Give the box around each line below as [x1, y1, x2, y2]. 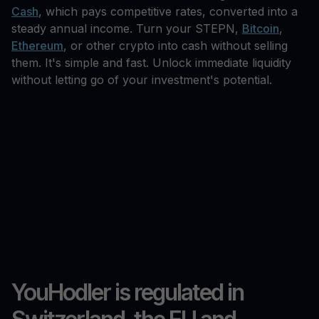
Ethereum [11, 38, 63, 53]
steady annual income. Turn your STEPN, [11, 21, 242, 36]
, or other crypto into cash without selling [63, 38, 288, 53]
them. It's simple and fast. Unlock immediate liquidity [11, 56, 291, 70]
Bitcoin [242, 21, 279, 36]
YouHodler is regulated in [11, 278, 244, 307]
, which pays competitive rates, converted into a [38, 4, 298, 19]
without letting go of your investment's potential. [11, 73, 272, 88]
